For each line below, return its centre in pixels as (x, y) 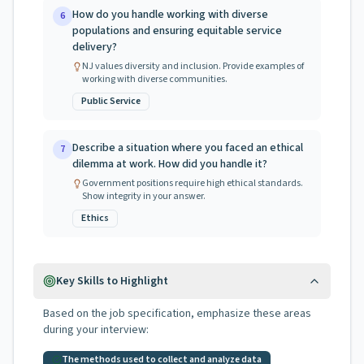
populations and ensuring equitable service (177, 31)
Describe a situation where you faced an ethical (188, 148)
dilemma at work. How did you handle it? (170, 164)
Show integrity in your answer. (144, 196)
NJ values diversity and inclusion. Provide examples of (193, 66)
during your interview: (96, 330)
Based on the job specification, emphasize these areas (177, 314)
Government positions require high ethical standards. (193, 183)
